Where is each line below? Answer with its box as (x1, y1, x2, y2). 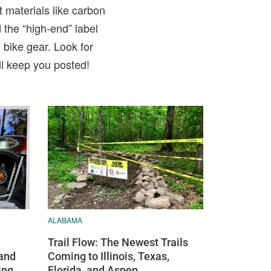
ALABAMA (47, 215, 82, 226)
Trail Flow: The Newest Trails (47, 236, 188, 249)
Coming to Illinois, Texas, (47, 250, 169, 263)
